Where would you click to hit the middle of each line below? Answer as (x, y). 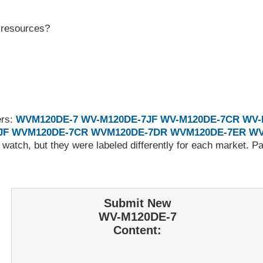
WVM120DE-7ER (208, 133)
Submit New (137, 203)
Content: (137, 230)
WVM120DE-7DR (129, 133)
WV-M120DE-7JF (119, 120)
